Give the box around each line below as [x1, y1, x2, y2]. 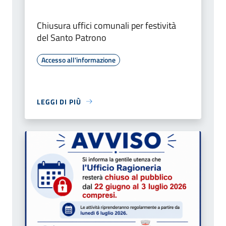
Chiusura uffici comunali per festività [37, 18, 176, 32]
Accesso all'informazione [41, 54, 116, 65]
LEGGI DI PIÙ [37, 96, 81, 107]
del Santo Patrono [37, 30, 106, 44]
